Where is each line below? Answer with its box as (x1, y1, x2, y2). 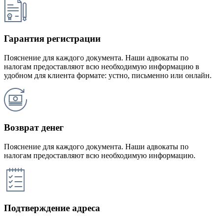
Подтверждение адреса (4, 202, 100, 213)
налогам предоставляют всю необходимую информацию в (4, 62, 199, 71)
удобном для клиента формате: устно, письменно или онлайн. (4, 71, 212, 80)
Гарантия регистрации (4, 33, 101, 44)
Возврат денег (4, 122, 64, 133)
